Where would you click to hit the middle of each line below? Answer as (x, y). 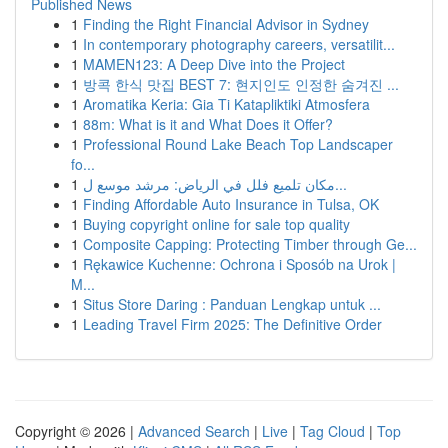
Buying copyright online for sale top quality (216, 224)
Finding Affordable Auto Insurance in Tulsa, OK (231, 204)
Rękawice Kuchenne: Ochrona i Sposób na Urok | (239, 264)
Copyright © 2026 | (76, 431)
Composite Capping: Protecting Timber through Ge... (250, 244)
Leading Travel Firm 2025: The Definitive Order (232, 324)
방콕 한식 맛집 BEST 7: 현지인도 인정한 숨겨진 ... (241, 84)
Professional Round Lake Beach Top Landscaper (238, 144)
